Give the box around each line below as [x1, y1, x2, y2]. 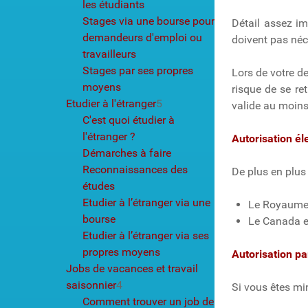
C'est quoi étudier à [82, 113, 175, 126]
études [82, 179, 115, 192]
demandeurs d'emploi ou [82, 30, 202, 44]
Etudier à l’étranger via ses [82, 228, 209, 242]
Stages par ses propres [82, 63, 193, 77]
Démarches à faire [82, 146, 171, 159]
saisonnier [66, 278, 116, 291]
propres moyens [82, 245, 160, 258]
